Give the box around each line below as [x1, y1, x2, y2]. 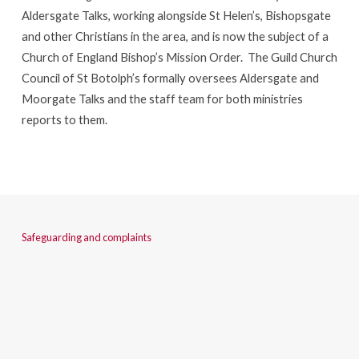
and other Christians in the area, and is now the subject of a [21, 28, 329, 43]
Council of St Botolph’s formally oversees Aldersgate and [21, 70, 319, 85]
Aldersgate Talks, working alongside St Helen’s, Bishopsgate [21, 7, 331, 22]
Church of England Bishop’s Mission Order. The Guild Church [21, 49, 337, 64]
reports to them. [21, 111, 107, 127]
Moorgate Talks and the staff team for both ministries [21, 91, 303, 106]
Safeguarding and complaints [21, 231, 151, 244]
